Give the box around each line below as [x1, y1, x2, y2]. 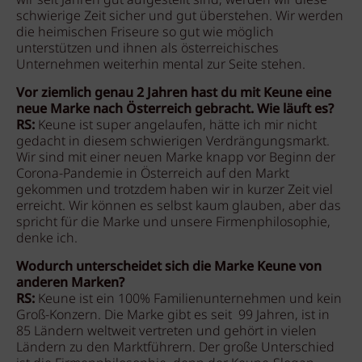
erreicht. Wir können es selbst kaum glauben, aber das [16, 196, 341, 217]
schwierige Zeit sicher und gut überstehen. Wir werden [16, 6, 343, 27]
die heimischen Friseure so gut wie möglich [16, 23, 274, 43]
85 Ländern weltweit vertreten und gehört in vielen [16, 322, 317, 342]
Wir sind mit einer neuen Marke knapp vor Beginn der [16, 148, 335, 168]
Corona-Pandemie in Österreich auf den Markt [16, 164, 289, 184]
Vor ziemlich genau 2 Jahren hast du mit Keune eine [16, 83, 331, 103]
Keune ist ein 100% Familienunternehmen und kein [38, 289, 342, 309]
